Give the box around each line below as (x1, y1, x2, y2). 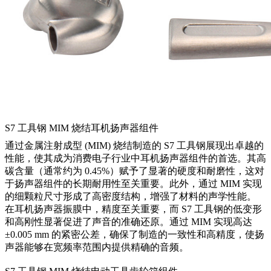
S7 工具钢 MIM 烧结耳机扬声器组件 (5, 122, 158, 133)
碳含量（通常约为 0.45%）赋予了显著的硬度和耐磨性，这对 (5, 165, 264, 176)
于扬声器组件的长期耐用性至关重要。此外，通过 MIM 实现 (5, 178, 262, 189)
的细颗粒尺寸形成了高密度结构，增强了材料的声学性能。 (5, 191, 256, 201)
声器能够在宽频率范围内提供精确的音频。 (5, 241, 189, 252)
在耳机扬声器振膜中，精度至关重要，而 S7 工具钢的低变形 (5, 203, 262, 214)
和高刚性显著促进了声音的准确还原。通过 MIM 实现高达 (5, 216, 252, 227)
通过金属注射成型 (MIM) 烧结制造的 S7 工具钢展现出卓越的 (5, 140, 264, 151)
